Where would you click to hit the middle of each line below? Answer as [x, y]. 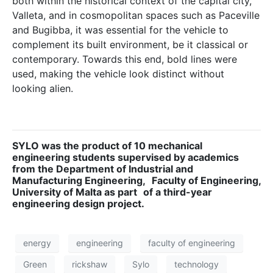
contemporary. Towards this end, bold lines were [125, 59]
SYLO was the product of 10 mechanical [107, 145]
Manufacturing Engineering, [79, 180]
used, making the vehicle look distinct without [118, 73]
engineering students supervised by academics [126, 157]
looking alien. [43, 88]
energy [37, 243]
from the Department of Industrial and [103, 168]
